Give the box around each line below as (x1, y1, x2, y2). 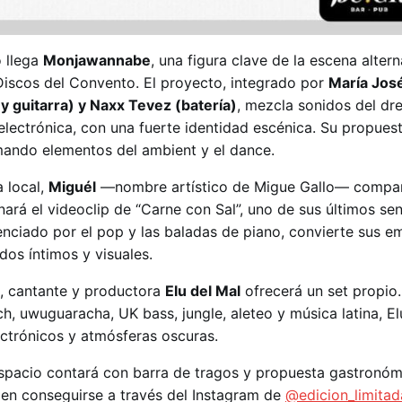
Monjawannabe (43, 51, 151, 70)
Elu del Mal (165, 282, 240, 301)
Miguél (48, 178, 96, 197)
